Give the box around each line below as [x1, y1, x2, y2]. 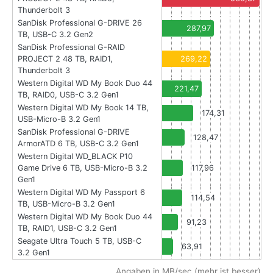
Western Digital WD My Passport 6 [18, 188, 145, 197]
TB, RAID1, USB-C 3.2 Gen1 [18, 224, 117, 233]
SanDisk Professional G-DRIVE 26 [18, 18, 142, 28]
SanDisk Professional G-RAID [18, 43, 125, 52]
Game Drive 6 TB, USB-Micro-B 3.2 [18, 163, 147, 173]
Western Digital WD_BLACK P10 [18, 152, 133, 161]
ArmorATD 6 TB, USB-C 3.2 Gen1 [18, 139, 139, 149]
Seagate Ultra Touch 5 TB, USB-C [18, 236, 141, 246]
